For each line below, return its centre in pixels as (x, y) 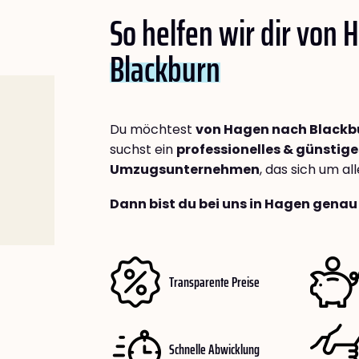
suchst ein (143, 150)
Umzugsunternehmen (185, 170)
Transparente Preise (214, 282)
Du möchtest (153, 130)
